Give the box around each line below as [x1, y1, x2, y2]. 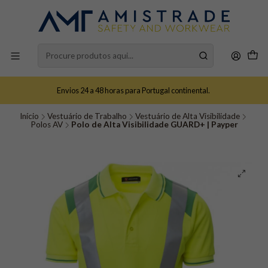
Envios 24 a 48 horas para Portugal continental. [57, 85, 211, 95]
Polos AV [30, 120, 63, 129]
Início [20, 111, 39, 121]
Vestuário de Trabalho [47, 111, 127, 121]
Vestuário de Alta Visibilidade [135, 111, 240, 121]
